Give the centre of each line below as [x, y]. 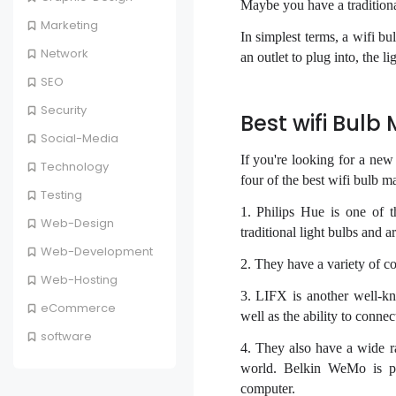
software [66, 337]
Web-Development [97, 252]
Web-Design [77, 224]
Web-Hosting [79, 280]
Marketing [69, 26]
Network [65, 54]
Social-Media [80, 139]
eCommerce [78, 308]
